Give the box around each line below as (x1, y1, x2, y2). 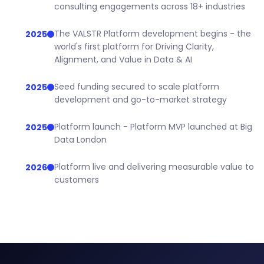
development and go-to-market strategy (54, 93, 227, 105)
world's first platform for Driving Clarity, (54, 40, 214, 52)
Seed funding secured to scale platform (54, 80, 219, 93)
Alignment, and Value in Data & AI (54, 53, 192, 65)
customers (54, 173, 99, 186)
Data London (54, 133, 107, 146)
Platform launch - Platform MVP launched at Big (54, 120, 252, 133)
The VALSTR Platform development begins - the (54, 27, 251, 39)
